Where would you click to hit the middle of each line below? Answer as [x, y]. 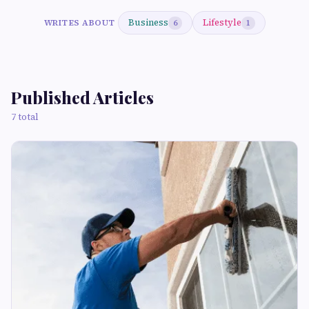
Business [148, 22]
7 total [25, 117]
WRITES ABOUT [79, 22]
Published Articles [82, 97]
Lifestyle [222, 22]
